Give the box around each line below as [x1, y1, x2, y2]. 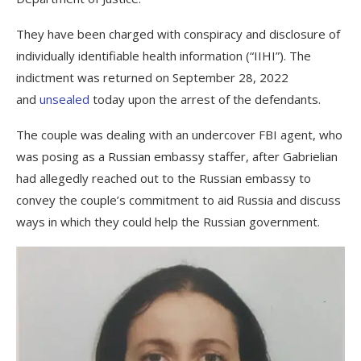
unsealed [39, 90, 89, 107]
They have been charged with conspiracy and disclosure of [16, 25, 340, 42]
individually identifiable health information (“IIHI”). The [16, 47, 311, 64]
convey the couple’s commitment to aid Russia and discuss [16, 191, 341, 208]
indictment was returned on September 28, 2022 [16, 68, 288, 85]
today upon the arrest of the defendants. [89, 90, 321, 107]
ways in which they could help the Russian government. [16, 213, 320, 230]
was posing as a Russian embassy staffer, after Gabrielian [16, 147, 338, 164]
